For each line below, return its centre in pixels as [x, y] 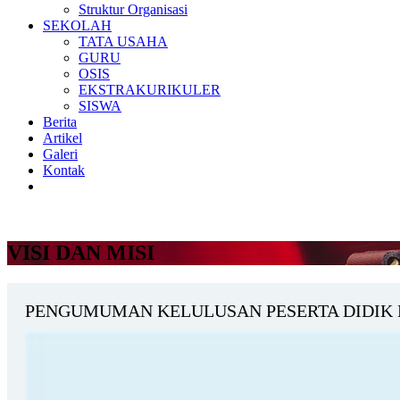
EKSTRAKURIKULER [150, 90]
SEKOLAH [77, 26]
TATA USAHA [123, 42]
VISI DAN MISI [81, 253]
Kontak [64, 171]
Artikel [62, 138]
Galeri [60, 154]
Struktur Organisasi [133, 10]
